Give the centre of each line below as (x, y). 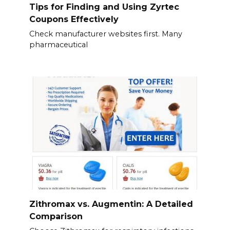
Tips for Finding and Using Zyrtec (104, 7)
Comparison (56, 216)
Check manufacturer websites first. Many (106, 34)
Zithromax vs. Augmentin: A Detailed (111, 204)
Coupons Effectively (74, 19)
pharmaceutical (58, 44)
